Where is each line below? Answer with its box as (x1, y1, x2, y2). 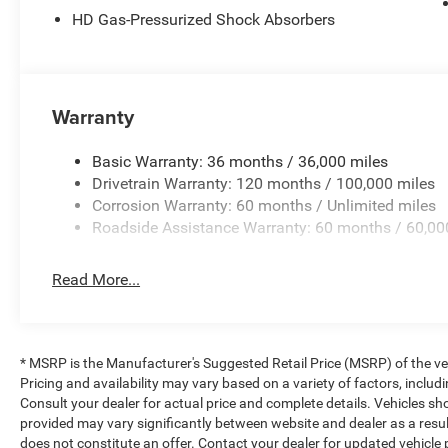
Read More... (52, 269, 141, 289)
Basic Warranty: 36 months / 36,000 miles (92, 151, 389, 171)
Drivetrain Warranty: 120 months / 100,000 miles (92, 173, 436, 193)
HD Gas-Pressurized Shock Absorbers (72, 9, 336, 29)
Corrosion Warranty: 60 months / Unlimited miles (92, 195, 437, 215)
